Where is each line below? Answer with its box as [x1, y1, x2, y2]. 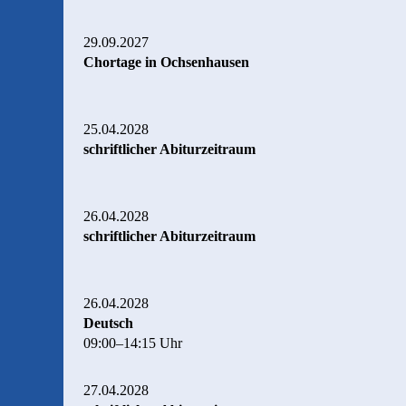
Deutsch [83, 314, 133, 331]
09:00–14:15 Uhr [83, 334, 182, 351]
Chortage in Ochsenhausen [83, 53, 249, 70]
